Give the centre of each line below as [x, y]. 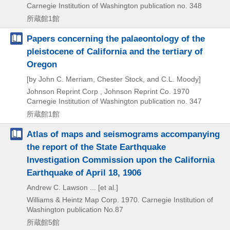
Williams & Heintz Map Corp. [73, 199]
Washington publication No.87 [75, 209]
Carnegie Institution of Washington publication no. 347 [114, 101]
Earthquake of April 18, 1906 [84, 172]
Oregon [42, 64]
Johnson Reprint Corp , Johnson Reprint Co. [99, 91]
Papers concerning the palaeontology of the [116, 38]
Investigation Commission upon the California [121, 159]
